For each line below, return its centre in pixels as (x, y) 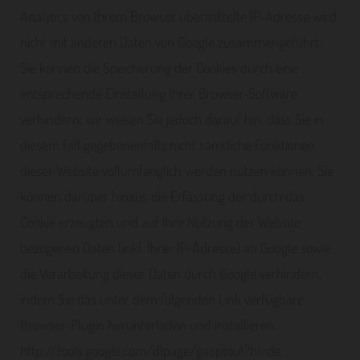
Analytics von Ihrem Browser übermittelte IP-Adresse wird (178, 16)
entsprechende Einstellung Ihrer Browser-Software (159, 93)
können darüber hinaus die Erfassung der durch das (162, 196)
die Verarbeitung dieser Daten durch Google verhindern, (171, 273)
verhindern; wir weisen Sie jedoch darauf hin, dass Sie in (172, 119)
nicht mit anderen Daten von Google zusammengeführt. (171, 42)
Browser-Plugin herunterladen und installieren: (149, 325)
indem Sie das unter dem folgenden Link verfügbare (162, 299)
